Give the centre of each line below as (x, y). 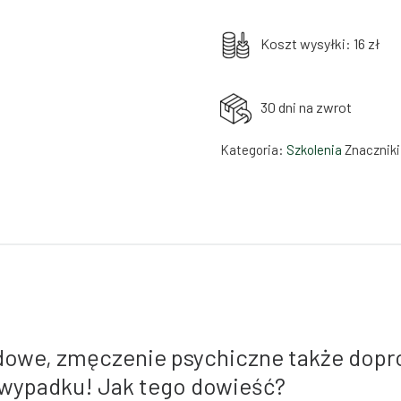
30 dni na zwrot (307, 107)
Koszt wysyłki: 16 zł (320, 43)
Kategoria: (254, 149)
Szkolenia (315, 149)
